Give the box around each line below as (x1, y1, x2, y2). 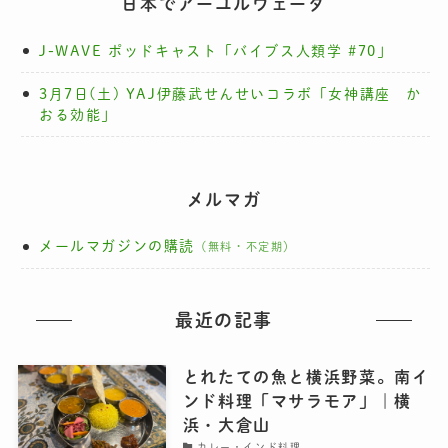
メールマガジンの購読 (38, 239, 196, 254)
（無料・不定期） (195, 241, 296, 253)
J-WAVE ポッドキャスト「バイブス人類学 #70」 (38, 43, 393, 58)
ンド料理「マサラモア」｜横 (182, 393, 412, 410)
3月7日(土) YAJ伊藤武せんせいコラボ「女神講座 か (38, 86, 423, 101)
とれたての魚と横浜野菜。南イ (182, 369, 430, 386)
